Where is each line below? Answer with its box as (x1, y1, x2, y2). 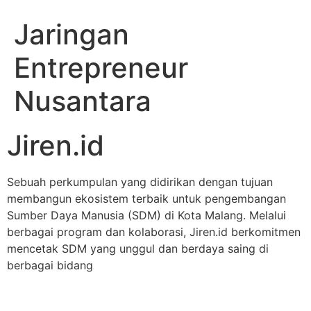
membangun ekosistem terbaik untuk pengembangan (7, 192, 286, 205)
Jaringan (14, 17, 129, 51)
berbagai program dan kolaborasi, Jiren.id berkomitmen (7, 225, 301, 239)
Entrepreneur (14, 51, 188, 85)
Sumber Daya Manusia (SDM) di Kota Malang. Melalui (7, 208, 286, 222)
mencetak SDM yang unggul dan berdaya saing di (7, 242, 269, 255)
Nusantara (14, 84, 151, 118)
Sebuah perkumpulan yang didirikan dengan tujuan (7, 175, 273, 189)
